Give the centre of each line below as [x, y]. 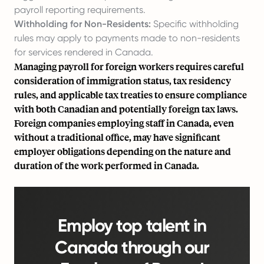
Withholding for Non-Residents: [82, 24]
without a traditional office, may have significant [117, 137]
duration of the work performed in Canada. [107, 165]
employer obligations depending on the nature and [123, 151]
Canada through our [132, 247]
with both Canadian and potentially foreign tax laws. [126, 109]
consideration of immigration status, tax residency [123, 80]
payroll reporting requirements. [80, 10]
